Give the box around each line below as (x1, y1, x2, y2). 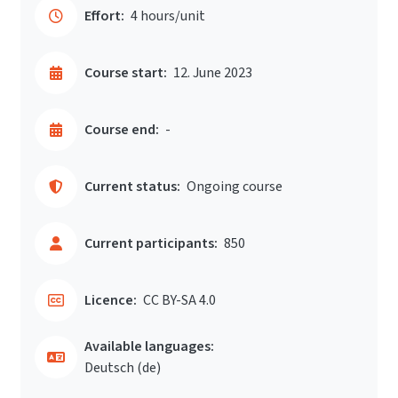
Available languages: (84, 337, 214, 356)
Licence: (84, 291, 137, 310)
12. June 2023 (173, 63, 252, 83)
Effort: (84, 6, 124, 26)
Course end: (84, 120, 159, 139)
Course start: (84, 63, 167, 83)
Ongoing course (187, 177, 283, 196)
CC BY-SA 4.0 (143, 291, 216, 310)
